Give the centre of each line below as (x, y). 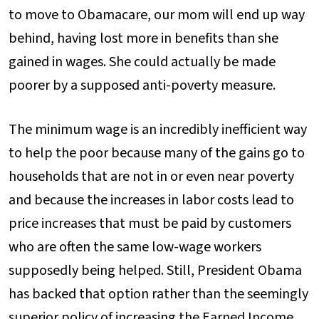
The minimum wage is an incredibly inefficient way (158, 129)
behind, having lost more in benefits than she (143, 39)
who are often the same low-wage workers (135, 247)
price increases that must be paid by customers (150, 223)
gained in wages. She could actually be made (142, 62)
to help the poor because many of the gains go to (157, 153)
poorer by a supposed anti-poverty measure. (142, 86)
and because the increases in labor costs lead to (151, 200)
